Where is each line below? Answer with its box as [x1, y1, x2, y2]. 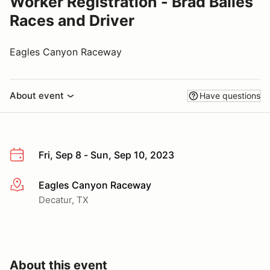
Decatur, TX [39, 193, 89, 206]
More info [9, 179, 53, 192]
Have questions [199, 90, 260, 101]
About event [10, 90, 64, 101]
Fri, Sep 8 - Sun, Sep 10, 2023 [39, 149, 174, 161]
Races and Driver [10, 11, 134, 30]
